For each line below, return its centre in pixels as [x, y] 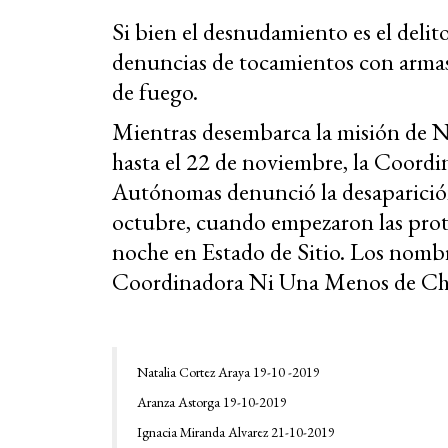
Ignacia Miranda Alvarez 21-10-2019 [236, 431]
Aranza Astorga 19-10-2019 [212, 401]
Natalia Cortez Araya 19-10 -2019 [228, 371]
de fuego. [155, 91]
